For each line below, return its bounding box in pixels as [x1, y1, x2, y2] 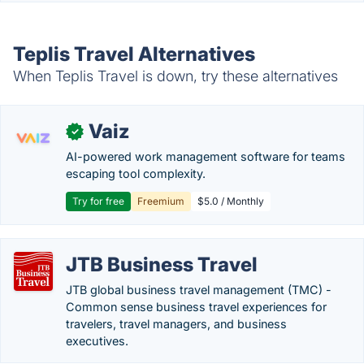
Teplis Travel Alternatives [13, 42, 255, 66]
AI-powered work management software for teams [66, 149, 345, 163]
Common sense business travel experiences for [66, 300, 327, 314]
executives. [66, 334, 128, 348]
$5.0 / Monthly [197, 195, 264, 207]
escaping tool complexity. [66, 167, 206, 180]
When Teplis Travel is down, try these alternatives [13, 67, 338, 84]
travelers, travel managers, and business [66, 317, 287, 331]
